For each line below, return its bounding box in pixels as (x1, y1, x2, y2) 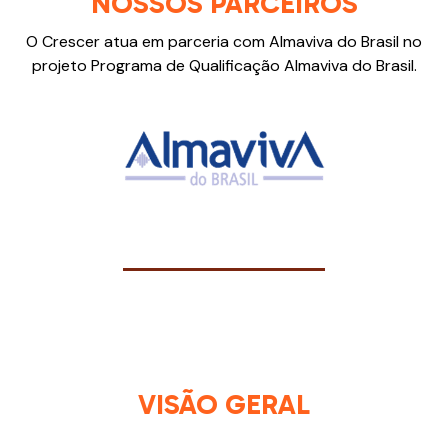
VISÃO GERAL (138, 388, 310, 422)
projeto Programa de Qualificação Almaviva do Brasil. (31, 54, 417, 76)
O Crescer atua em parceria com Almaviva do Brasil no (26, 30, 422, 52)
